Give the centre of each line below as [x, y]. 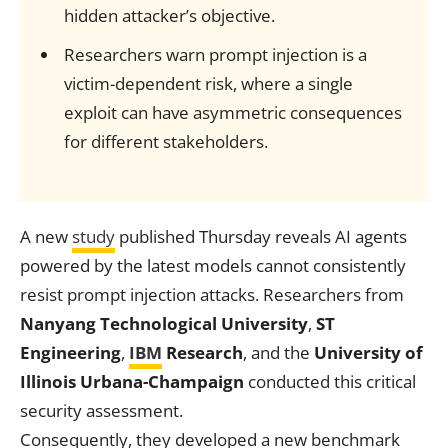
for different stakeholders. [165, 141]
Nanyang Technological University [164, 323]
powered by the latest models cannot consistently [213, 265]
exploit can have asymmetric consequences [232, 112]
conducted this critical [330, 381]
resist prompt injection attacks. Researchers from [212, 294]
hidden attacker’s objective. [169, 15]
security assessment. [101, 410]
